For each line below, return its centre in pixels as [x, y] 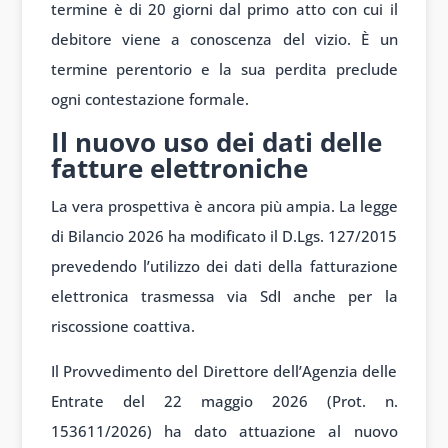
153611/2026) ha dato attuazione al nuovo [224, 431]
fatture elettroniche [179, 168]
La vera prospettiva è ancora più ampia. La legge [224, 206]
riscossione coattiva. [122, 326]
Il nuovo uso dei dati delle [216, 142]
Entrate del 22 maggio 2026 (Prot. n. [224, 401]
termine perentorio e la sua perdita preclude [224, 69]
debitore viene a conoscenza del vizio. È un [224, 39]
